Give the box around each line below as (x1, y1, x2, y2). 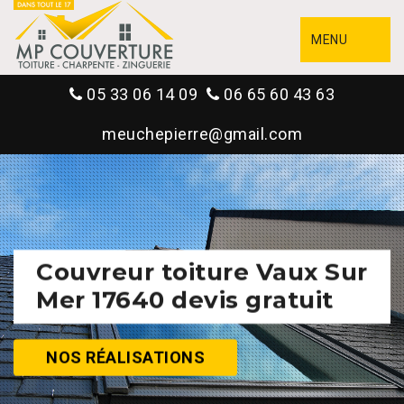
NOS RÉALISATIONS (46, 348, 205, 367)
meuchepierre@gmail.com (102, 124, 302, 143)
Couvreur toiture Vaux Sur (36, 258, 368, 287)
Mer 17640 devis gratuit (36, 286, 334, 315)
